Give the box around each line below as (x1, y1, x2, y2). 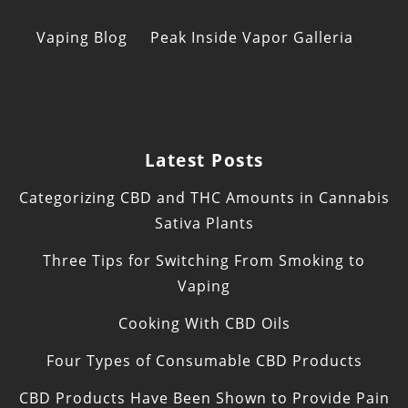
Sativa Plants (154, 213, 254, 234)
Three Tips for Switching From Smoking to (43, 250, 365, 271)
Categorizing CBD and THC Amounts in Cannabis (18, 188, 390, 209)
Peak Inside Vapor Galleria (150, 27, 353, 48)
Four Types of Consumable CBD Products (46, 351, 362, 372)
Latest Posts (144, 148, 264, 172)
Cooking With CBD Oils (117, 313, 291, 334)
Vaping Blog (36, 27, 127, 48)
